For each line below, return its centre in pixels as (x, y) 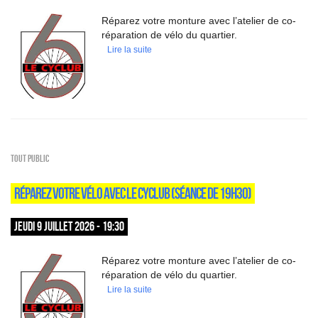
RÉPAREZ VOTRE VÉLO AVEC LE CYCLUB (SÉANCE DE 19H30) (133, 193)
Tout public (30, 158)
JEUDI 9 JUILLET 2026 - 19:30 (69, 226)
